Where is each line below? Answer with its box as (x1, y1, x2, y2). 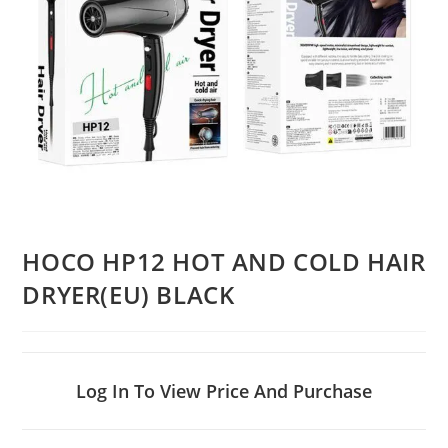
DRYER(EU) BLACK (22, 278, 235, 312)
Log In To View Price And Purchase (76, 379, 372, 404)
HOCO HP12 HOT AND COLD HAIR (22, 245, 426, 279)
